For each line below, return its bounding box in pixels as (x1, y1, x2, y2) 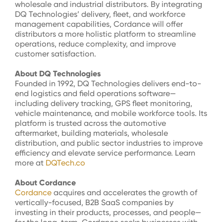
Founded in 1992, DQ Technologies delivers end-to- (15, 79, 201, 88)
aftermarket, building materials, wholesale (15, 128, 168, 138)
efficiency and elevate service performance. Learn (15, 148, 195, 158)
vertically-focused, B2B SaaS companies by (15, 198, 173, 207)
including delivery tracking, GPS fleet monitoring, (15, 99, 192, 108)
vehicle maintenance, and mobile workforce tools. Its (15, 109, 207, 118)
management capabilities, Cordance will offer (15, 19, 183, 29)
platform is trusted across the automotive (15, 118, 166, 128)
